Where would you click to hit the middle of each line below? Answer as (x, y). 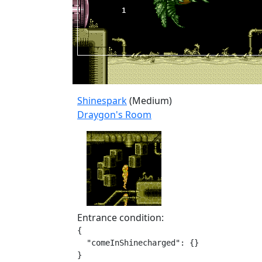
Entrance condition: (120, 218)
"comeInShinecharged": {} (138, 243)
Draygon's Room (114, 115)
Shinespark (102, 101)
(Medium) (149, 101)
